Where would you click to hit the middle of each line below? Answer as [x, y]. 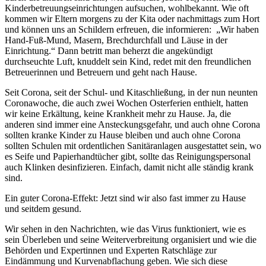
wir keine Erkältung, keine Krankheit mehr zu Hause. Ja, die [118, 113]
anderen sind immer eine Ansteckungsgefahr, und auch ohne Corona [132, 124]
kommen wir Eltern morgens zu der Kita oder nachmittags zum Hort [132, 18]
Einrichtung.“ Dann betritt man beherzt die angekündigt [109, 50]
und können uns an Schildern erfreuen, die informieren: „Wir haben [132, 29]
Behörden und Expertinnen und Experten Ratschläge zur [111, 250]
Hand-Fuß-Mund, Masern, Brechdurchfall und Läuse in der [116, 40]
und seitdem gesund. [43, 208]
